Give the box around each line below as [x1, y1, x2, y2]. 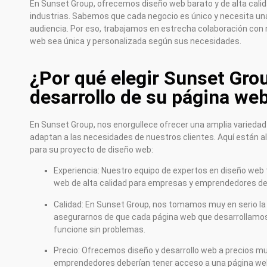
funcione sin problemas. [54, 224, 145, 234]
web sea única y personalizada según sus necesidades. [30, 36, 241, 46]
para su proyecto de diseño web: [30, 144, 153, 154]
